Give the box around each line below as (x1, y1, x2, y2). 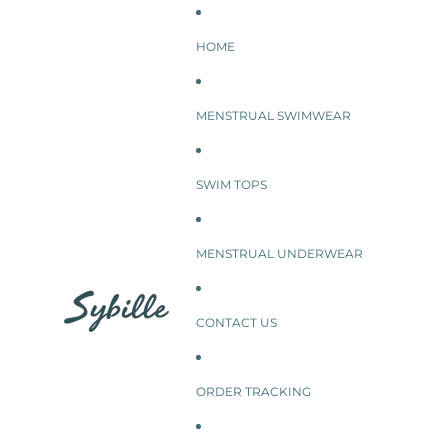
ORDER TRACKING (196, 384, 311, 399)
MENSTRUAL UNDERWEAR (196, 246, 363, 261)
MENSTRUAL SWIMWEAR (196, 108, 351, 123)
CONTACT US (196, 315, 277, 330)
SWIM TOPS (196, 177, 267, 192)
